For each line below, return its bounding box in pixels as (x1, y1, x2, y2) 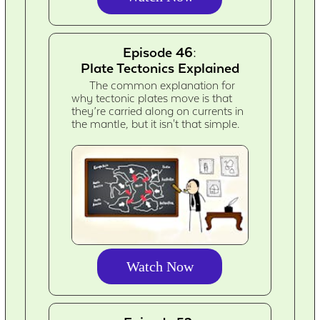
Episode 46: (123, 44, 197, 61)
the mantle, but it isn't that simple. (71, 118, 240, 131)
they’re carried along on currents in (71, 105, 244, 119)
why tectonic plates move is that (71, 92, 233, 106)
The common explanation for (89, 79, 236, 93)
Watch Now (126, 258, 194, 274)
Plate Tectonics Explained (80, 60, 239, 76)
